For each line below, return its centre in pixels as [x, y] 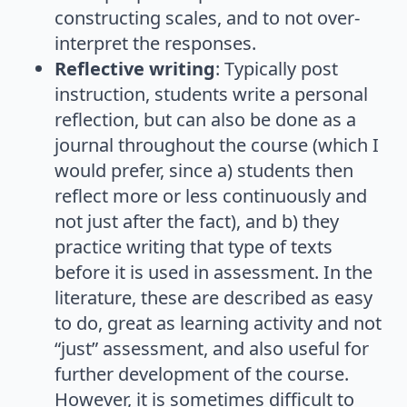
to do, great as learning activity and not [218, 323]
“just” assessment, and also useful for [212, 349]
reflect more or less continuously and [211, 196]
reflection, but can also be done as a [205, 120]
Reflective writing [135, 69]
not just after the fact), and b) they [197, 222]
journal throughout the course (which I [217, 145]
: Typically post [277, 69]
